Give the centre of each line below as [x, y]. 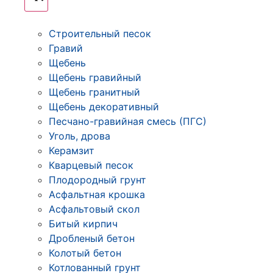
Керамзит [72, 151]
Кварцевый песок [91, 165]
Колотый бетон [85, 253]
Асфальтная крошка [97, 194]
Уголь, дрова [80, 136]
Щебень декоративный [104, 107]
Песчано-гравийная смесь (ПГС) [128, 121]
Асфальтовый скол [94, 209]
